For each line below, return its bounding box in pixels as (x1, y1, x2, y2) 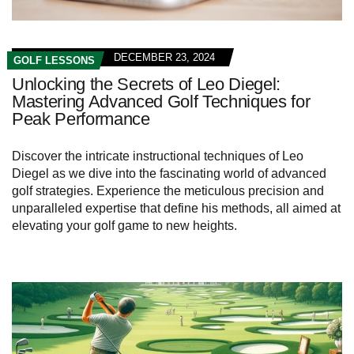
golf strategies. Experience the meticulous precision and (12, 184, 324, 198)
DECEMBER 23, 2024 (114, 51, 215, 64)
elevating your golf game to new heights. (12, 219, 237, 233)
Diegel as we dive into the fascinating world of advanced (12, 167, 326, 181)
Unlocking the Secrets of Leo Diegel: (12, 74, 281, 95)
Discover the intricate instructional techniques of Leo (12, 149, 303, 164)
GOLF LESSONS (13, 55, 95, 67)
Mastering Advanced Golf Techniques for (12, 92, 311, 112)
